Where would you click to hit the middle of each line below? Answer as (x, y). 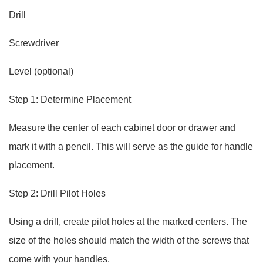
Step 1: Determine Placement (70, 100)
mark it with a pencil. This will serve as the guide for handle (131, 146)
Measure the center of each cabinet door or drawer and (122, 128)
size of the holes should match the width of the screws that (129, 240)
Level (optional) (41, 71)
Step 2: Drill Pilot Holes (57, 193)
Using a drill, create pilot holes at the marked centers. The (128, 222)
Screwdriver (34, 43)
